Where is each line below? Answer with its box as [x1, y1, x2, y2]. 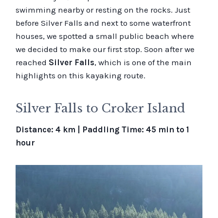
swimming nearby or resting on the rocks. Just [16, 4, 190, 15]
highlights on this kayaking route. [16, 70, 145, 80]
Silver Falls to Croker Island [16, 101, 185, 115]
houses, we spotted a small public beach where [16, 31, 194, 41]
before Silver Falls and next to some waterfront [16, 18, 191, 28]
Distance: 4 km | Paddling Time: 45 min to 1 [16, 124, 189, 134]
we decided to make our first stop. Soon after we [16, 44, 195, 54]
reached [16, 57, 49, 67]
